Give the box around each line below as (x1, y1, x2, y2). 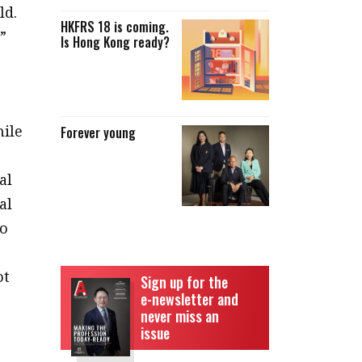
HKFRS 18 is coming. (60, 17, 169, 36)
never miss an (141, 305, 219, 326)
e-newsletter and (141, 288, 238, 309)
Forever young (60, 123, 136, 142)
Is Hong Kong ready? (60, 32, 170, 52)
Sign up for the (141, 271, 228, 293)
